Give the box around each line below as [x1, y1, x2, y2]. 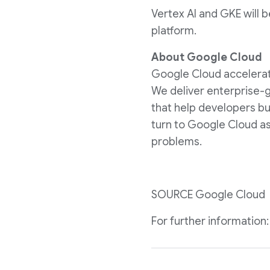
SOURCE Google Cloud [151, 188, 265, 201]
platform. [151, 24, 196, 37]
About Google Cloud [151, 51, 262, 64]
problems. [151, 135, 202, 148]
